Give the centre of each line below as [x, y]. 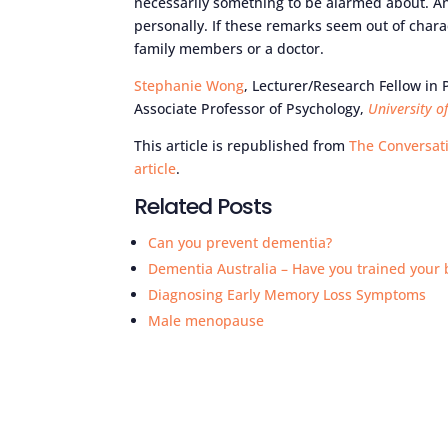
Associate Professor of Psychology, [251, 108]
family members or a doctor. [229, 48]
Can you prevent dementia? [240, 242]
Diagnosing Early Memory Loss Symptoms [287, 294]
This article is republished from [242, 145]
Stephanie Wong [189, 85]
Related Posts [203, 206]
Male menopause [206, 320]
